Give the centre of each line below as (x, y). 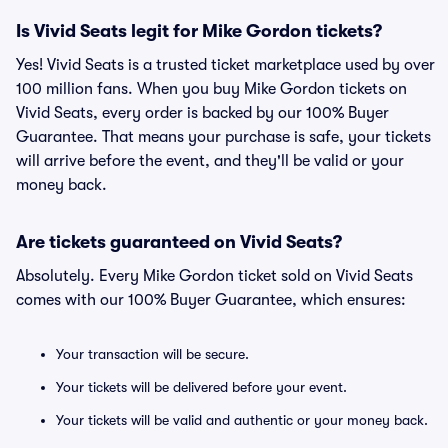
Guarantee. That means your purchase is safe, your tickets (223, 137)
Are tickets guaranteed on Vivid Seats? (179, 242)
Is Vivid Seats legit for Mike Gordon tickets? (199, 31)
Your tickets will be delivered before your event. (201, 387)
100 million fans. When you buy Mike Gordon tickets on (211, 89)
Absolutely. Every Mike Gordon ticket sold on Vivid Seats (214, 276)
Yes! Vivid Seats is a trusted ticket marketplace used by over (225, 65)
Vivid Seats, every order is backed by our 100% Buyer (202, 113)
